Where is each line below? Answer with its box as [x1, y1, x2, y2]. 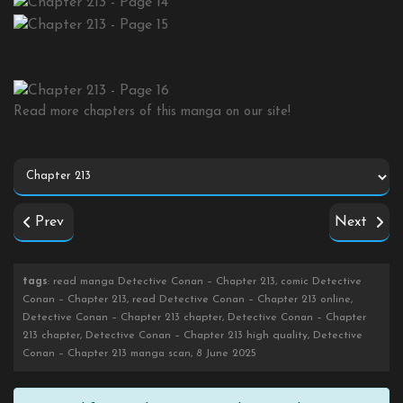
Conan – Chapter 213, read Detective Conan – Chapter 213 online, [22, 294, 353, 306]
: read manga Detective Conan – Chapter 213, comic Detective [48, 276, 362, 288]
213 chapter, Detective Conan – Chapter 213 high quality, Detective [22, 330, 363, 342]
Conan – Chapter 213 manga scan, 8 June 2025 [22, 348, 256, 360]
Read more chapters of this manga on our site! [13, 105, 291, 120]
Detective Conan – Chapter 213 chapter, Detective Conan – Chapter [22, 312, 366, 324]
